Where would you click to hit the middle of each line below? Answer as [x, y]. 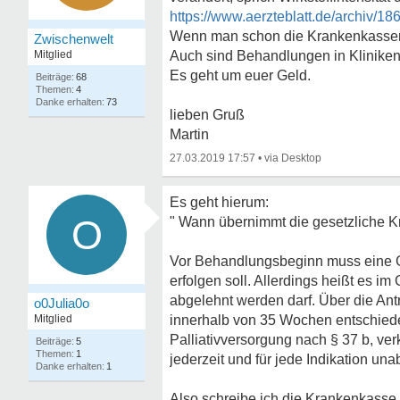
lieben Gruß [207, 115]
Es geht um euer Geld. [240, 75]
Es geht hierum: [219, 202]
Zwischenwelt [74, 39]
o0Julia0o [62, 303]
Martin [189, 134]
